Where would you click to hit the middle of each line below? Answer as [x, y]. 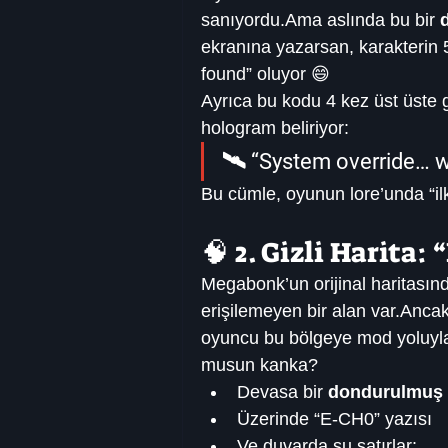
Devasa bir [282, 392]
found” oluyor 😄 [265, 74]
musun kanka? [259, 365]
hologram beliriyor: [275, 128]
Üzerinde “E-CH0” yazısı [334, 419]
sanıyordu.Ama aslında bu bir [320, 20]
